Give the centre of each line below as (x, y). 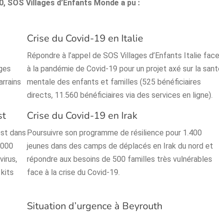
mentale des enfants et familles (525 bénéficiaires (114, 82)
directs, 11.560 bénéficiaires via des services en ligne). (120, 95)
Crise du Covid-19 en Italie (85, 39)
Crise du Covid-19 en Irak (82, 116)
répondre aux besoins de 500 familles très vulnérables (120, 159)
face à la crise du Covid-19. (74, 173)
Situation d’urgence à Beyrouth (95, 206)
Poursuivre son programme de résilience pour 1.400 (115, 133)
